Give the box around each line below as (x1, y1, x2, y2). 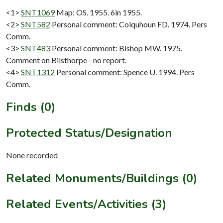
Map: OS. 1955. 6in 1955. (56, 7, 142, 17)
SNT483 (21, 43, 50, 53)
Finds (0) (6, 99, 55, 115)
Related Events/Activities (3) (6, 196, 166, 212)
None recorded (6, 150, 58, 160)
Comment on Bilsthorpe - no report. (6, 55, 126, 65)
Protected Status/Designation (6, 124, 172, 141)
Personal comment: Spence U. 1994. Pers (56, 67, 195, 77)
